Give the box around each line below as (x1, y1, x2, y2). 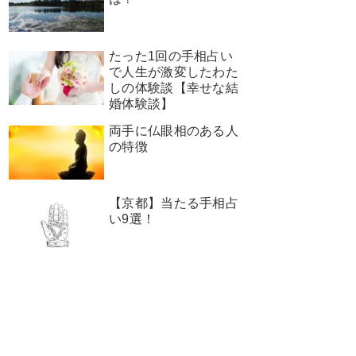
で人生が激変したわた (109, 64, 238, 79)
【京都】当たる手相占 (109, 195, 238, 210)
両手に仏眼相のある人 (109, 123, 238, 137)
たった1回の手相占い (109, 48, 233, 63)
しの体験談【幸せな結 (109, 80, 238, 95)
